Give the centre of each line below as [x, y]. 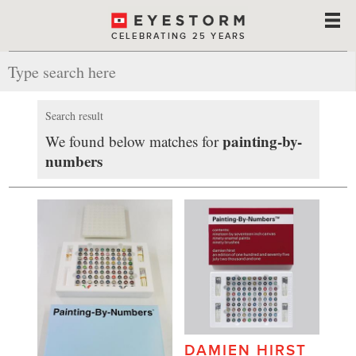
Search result [74, 115]
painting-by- [262, 141]
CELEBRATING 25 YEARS [179, 36]
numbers [74, 161]
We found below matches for [133, 141]
